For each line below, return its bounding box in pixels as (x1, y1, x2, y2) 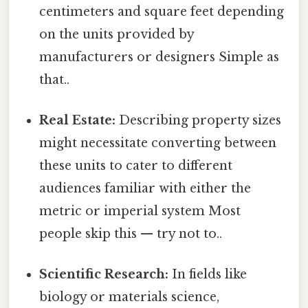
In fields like (168, 267, 247, 283)
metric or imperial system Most (39, 203, 241, 219)
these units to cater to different (39, 157, 233, 173)
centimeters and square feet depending (39, 3, 285, 19)
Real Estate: (39, 112, 116, 128)
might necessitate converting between (39, 135, 277, 151)
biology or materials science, (39, 289, 220, 305)
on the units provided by (39, 26, 195, 42)
